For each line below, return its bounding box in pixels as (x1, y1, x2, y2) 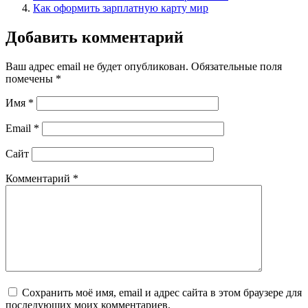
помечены (5, 72, 56, 85)
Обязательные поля (191, 60, 282, 72)
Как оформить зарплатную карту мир (33, 2, 208, 14)
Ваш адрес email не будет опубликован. (5, 60, 188, 72)
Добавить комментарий (5, 27, 184, 46)
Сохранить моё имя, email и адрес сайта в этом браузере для (22, 286, 302, 298)
